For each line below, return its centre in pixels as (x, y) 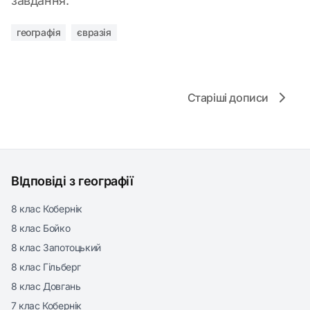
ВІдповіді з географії (72, 181)
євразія (94, 32)
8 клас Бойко (41, 228)
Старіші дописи (228, 98)
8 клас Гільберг (46, 267)
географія (39, 32)
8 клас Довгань (46, 286)
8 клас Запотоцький (56, 247)
